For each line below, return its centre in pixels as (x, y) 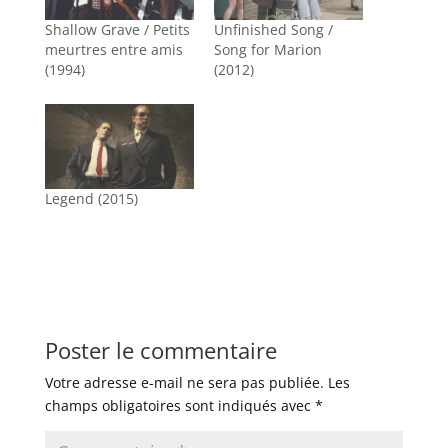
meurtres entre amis (113, 50)
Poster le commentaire (160, 350)
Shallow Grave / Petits (117, 30)
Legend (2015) (91, 199)
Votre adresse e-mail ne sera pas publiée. (184, 383)
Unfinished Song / (273, 30)
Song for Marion (267, 50)
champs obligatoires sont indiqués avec (179, 406)
